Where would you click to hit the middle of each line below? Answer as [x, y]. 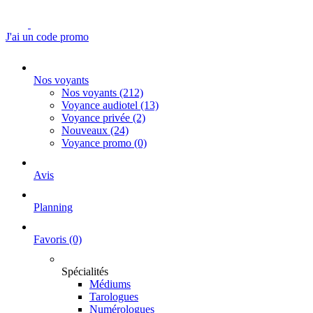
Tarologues [114, 297]
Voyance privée [97, 118]
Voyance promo [98, 143]
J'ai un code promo [47, 37]
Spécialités [85, 271]
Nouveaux [86, 130]
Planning [53, 207]
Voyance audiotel [101, 105]
